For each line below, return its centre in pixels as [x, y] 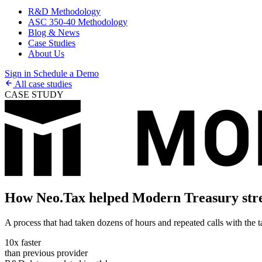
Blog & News [54, 32]
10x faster [23, 242]
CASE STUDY [34, 94]
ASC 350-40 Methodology [78, 22]
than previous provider [46, 253]
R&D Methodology [64, 11]
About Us [46, 54]
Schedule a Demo [66, 73]
